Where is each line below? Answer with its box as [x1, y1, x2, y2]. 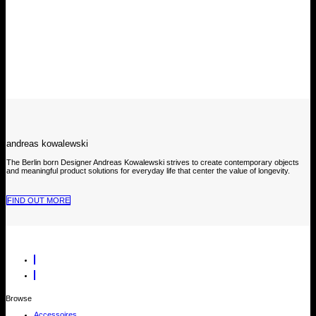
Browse [6, 293, 32, 303]
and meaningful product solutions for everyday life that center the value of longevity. [6, 166, 290, 176]
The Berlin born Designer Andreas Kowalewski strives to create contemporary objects [6, 158, 299, 167]
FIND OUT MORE [7, 196, 70, 205]
